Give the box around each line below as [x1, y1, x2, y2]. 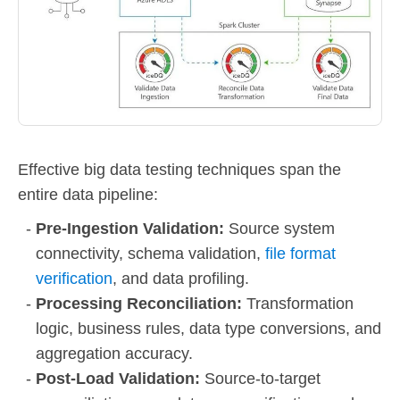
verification [36, 269, 112, 287]
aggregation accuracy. [36, 344, 193, 362]
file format [265, 244, 336, 262]
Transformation [246, 294, 354, 312]
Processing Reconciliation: [36, 294, 246, 312]
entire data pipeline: [18, 185, 158, 204]
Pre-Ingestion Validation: [36, 219, 229, 237]
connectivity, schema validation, [36, 244, 265, 262]
